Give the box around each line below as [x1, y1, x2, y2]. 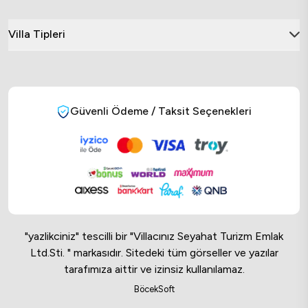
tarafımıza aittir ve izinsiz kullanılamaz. [63, 262, 245, 276]
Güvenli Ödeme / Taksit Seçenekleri [70, 104, 252, 118]
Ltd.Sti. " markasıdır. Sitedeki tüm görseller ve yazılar [30, 245, 278, 259]
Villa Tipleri [8, 27, 65, 41]
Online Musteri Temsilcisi [147, 265, 256, 277]
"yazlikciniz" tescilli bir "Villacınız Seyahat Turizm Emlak [25, 229, 283, 243]
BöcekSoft [133, 283, 175, 294]
